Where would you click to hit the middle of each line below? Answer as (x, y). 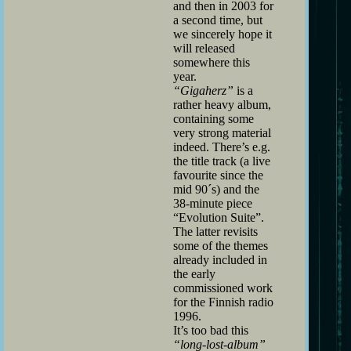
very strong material (222, 132)
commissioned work (223, 288)
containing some (213, 118)
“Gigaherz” (203, 90)
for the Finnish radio (223, 302)
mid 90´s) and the (216, 189)
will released (204, 48)
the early (194, 273)
